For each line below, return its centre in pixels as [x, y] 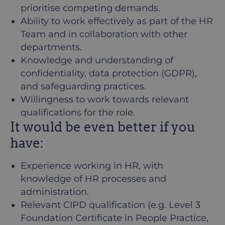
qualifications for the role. [78, 113]
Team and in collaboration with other [104, 34]
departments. [51, 47]
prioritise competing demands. [90, 8]
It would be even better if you [103, 127]
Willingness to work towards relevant [105, 99]
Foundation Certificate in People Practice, [115, 218]
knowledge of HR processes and [93, 179]
